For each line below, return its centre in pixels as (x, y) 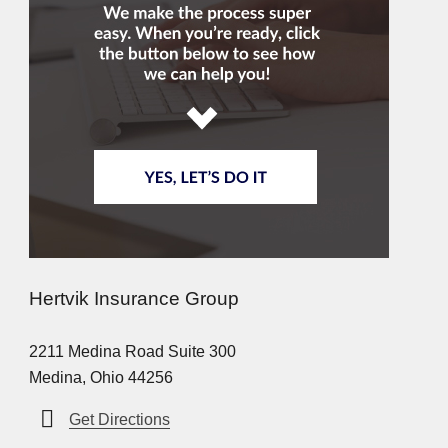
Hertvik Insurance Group (134, 298)
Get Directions (119, 419)
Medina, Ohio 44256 (101, 377)
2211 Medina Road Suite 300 (132, 351)
